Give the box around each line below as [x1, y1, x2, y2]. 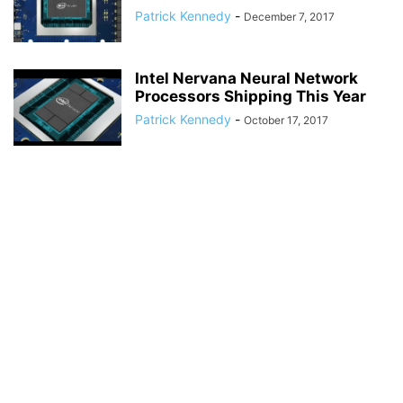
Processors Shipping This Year [135, 87, 366, 105]
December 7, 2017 [244, 10, 335, 23]
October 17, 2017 [244, 113, 328, 127]
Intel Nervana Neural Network [135, 69, 358, 87]
